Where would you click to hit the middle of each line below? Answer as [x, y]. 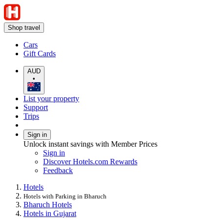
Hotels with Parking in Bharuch [65, 196]
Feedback [58, 170]
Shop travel [24, 28]
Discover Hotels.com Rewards [90, 161]
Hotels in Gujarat [50, 213]
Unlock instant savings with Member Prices [90, 144]
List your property [51, 98]
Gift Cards [40, 54]
